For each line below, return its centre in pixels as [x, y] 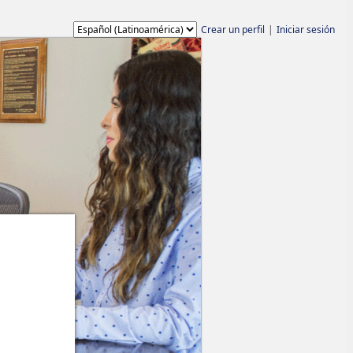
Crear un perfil [232, 30]
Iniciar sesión [305, 30]
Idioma [88, 28]
